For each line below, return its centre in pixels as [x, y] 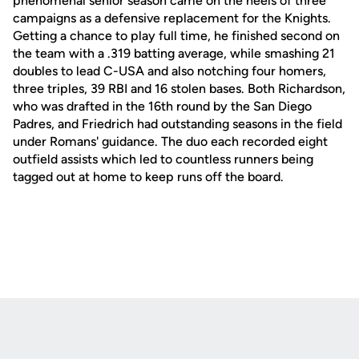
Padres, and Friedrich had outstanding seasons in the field [177, 124]
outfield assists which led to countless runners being [163, 159]
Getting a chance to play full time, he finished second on [176, 36]
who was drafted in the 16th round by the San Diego [162, 106]
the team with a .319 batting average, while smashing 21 [174, 53]
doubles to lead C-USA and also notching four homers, [169, 71]
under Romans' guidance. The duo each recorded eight [170, 141]
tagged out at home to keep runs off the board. [148, 177]
